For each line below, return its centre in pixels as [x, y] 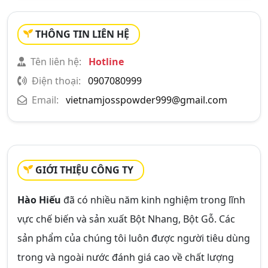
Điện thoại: [56, 81]
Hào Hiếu [39, 200]
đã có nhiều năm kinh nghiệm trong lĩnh [153, 200]
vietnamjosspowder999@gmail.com [147, 100]
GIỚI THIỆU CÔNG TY [84, 170]
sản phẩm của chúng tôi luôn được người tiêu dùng [134, 238]
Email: [45, 100]
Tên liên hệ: [56, 62]
